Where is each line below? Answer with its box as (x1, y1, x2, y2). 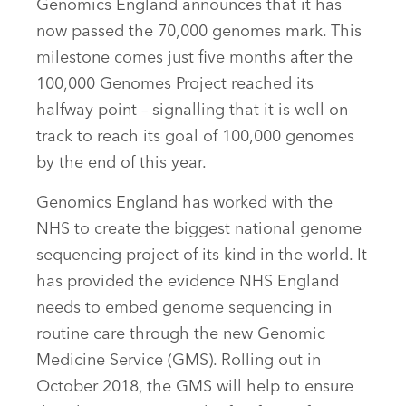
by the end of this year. (36, 155, 207, 172)
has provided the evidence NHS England (36, 274, 339, 291)
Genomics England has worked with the (36, 195, 333, 212)
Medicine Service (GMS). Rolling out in (36, 353, 321, 370)
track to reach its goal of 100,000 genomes (36, 129, 354, 146)
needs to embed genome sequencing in (36, 300, 332, 317)
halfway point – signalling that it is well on (36, 102, 348, 120)
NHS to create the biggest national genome (36, 221, 362, 238)
